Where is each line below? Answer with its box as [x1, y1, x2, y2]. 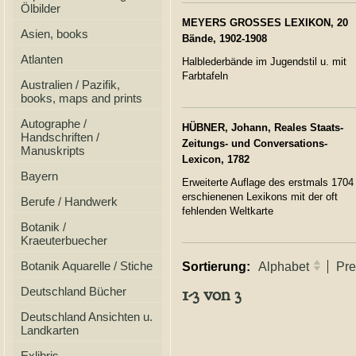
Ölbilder [21, 2, 60, 15]
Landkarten [21, 323, 79, 337]
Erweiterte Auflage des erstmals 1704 [182, 176, 354, 188]
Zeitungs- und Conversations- [182, 137, 327, 149]
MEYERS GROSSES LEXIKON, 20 [182, 17, 348, 29]
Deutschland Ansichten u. [21, 310, 153, 323]
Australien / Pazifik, [21, 78, 120, 91]
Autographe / [21, 117, 87, 130]
